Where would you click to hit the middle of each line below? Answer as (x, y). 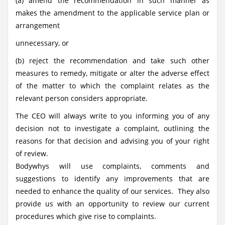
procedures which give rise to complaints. (86, 216)
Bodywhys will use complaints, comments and (113, 166)
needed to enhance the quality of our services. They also (113, 191)
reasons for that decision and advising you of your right (113, 141)
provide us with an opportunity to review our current (113, 204)
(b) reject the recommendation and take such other (113, 61)
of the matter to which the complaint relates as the (113, 86)
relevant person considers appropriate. (82, 98)
